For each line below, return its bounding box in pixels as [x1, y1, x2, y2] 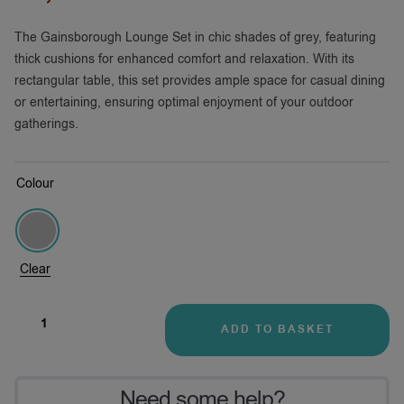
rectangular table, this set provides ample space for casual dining [14, 72, 385, 89]
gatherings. [14, 115, 78, 133]
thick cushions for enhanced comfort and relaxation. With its [14, 50, 354, 68]
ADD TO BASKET [221, 322, 334, 337]
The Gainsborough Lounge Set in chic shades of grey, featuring [14, 29, 376, 46]
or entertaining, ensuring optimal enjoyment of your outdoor [14, 94, 353, 111]
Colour [16, 175, 54, 192]
